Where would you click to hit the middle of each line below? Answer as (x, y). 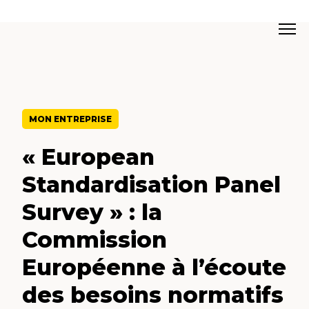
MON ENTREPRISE (70, 119)
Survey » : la (92, 212)
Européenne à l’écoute (154, 268)
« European (88, 157)
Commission (94, 240)
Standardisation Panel (151, 185)
